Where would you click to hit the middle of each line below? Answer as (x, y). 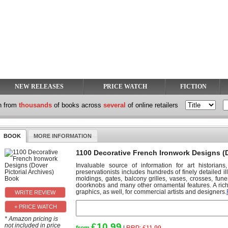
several (115, 105)
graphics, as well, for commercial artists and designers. (151, 191)
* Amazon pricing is (31, 219)
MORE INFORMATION (63, 136)
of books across (78, 105)
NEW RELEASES (39, 87)
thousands (35, 105)
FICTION (193, 87)
